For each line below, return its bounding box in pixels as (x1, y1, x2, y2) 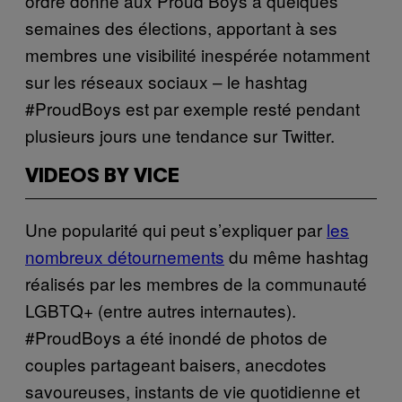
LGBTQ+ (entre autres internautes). (25, 297, 296, 322)
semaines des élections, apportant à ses (25, 14, 337, 39)
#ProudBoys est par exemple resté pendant (25, 95, 360, 120)
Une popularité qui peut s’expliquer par (25, 216, 327, 241)
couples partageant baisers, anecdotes (25, 351, 327, 376)
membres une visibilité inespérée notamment (25, 41, 370, 66)
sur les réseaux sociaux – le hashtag (25, 68, 308, 93)
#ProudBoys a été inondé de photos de (25, 324, 328, 349)
